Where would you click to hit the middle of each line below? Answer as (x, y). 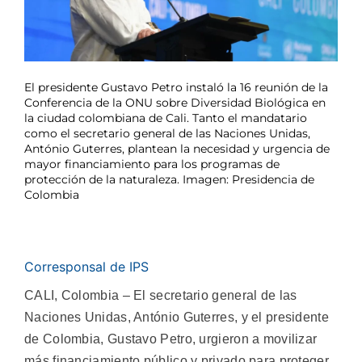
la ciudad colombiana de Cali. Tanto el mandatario (166, 118)
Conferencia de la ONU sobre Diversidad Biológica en (175, 102)
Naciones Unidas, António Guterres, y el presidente (177, 317)
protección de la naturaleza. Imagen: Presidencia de (169, 179)
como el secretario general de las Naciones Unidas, (167, 133)
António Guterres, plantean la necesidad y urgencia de (177, 148)
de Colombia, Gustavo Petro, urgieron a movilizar (171, 339)
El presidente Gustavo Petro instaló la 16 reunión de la (176, 87)
